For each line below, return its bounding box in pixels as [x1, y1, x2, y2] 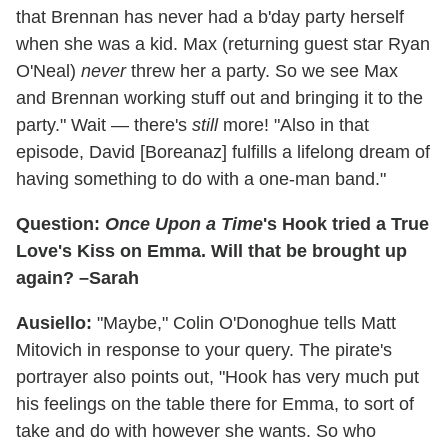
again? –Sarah [16, 267, 139, 288]
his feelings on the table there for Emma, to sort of [16, 393, 414, 414]
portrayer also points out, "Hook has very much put [16, 366, 419, 387]
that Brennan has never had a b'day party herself [16, 6, 404, 27]
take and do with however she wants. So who [16, 420, 376, 441]
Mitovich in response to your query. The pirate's [16, 339, 392, 360]
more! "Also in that [218, 114, 369, 135]
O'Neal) [16, 60, 81, 81]
